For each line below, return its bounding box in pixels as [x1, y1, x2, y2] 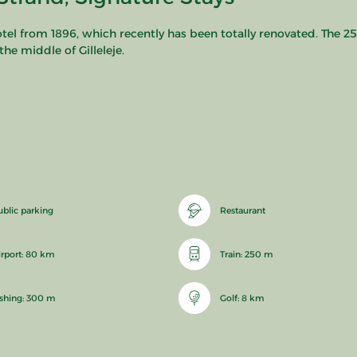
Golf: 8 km [219, 292, 264, 304]
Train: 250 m [219, 249, 273, 261]
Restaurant [219, 205, 265, 217]
